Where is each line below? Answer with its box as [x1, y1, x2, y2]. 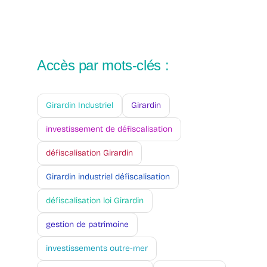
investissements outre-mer [46, 243, 148, 254]
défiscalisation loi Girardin [46, 195, 144, 206]
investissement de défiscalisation [46, 124, 172, 135]
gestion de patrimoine [46, 219, 129, 230]
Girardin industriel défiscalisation [46, 172, 170, 182]
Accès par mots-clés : [37, 57, 169, 74]
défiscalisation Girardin [46, 148, 133, 159]
